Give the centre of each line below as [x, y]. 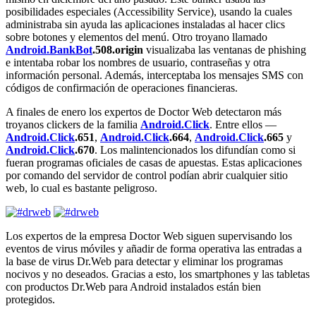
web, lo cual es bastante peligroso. [81, 188]
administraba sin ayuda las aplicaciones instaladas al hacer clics [145, 24]
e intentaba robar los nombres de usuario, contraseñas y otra [138, 62]
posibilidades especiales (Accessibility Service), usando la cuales [149, 11]
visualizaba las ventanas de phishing [225, 49]
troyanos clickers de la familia [73, 124]
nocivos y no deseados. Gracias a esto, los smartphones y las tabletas [158, 274]
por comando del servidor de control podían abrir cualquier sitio [147, 175]
